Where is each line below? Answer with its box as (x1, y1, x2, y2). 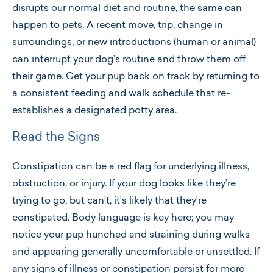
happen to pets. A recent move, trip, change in (12, 21, 223, 30)
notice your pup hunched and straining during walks (12, 230, 250, 240)
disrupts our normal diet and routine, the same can (12, 4, 242, 13)
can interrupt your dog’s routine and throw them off (12, 55, 246, 65)
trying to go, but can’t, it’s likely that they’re (12, 196, 207, 206)
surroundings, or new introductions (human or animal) (12, 38, 256, 48)
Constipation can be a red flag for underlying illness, (12, 162, 249, 172)
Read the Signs (12, 132, 100, 144)
